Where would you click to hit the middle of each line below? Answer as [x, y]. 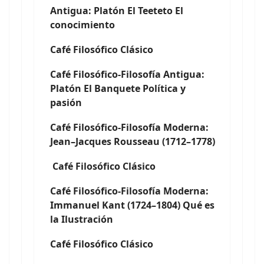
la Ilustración [82, 219]
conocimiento [82, 25]
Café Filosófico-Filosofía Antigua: [128, 74]
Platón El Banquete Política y [118, 88]
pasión [66, 103]
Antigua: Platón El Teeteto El [117, 11]
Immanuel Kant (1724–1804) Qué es [132, 205]
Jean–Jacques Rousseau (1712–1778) [133, 141]
